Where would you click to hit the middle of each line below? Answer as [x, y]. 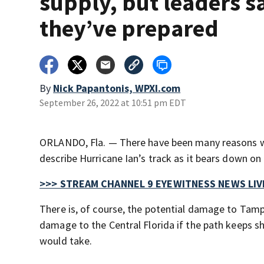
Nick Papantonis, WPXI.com [117, 88]
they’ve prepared [129, 28]
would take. [66, 241]
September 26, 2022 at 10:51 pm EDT [113, 103]
